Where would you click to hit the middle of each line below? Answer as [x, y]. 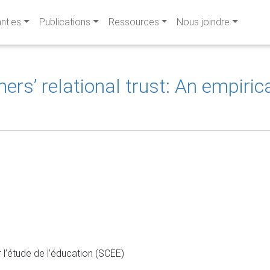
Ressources [133, 22]
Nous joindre [203, 22]
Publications [64, 22]
